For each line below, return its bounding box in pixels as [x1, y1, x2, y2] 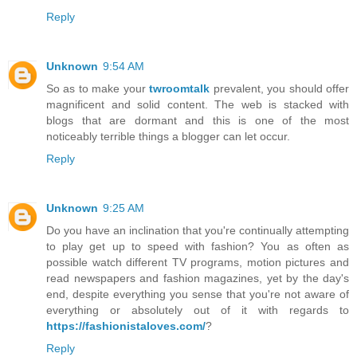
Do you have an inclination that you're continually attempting [46, 224, 349, 237]
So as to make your [46, 82, 150, 96]
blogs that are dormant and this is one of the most [46, 114, 349, 127]
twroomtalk [149, 82, 210, 96]
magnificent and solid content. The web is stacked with [46, 98, 349, 112]
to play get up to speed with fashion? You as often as [46, 240, 349, 253]
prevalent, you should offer [210, 82, 350, 96]
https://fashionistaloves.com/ [46, 320, 206, 333]
